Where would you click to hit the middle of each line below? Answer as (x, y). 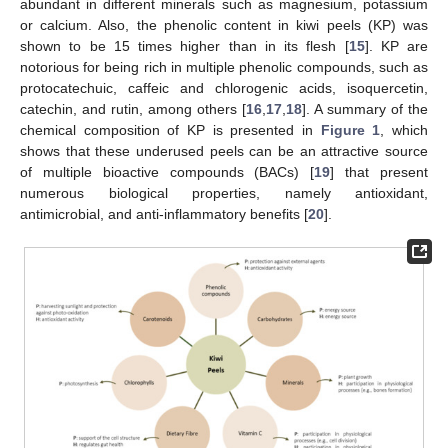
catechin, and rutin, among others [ (133, 108)
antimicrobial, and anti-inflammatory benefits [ (164, 213)
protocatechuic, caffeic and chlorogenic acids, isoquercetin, (224, 87)
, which (404, 129)
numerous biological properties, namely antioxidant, (224, 192)
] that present (379, 171)
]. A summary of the (365, 108)
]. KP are (396, 45)
